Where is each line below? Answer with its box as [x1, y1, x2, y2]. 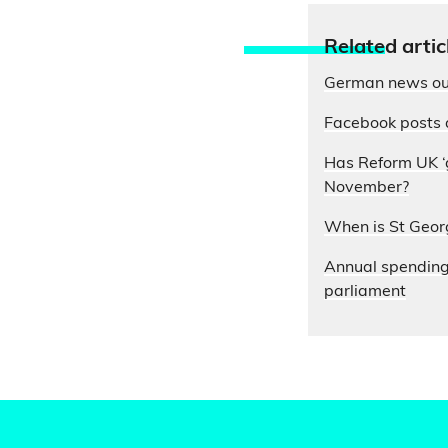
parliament [324, 284, 406, 300]
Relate [324, 38, 385, 58]
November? [324, 180, 409, 196]
